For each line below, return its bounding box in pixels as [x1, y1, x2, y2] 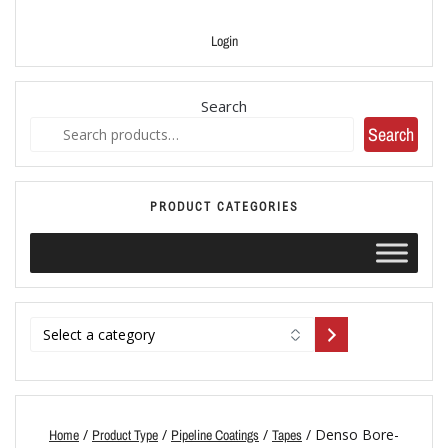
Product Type [92, 426, 158, 445]
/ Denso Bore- [302, 425, 399, 445]
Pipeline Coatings [171, 426, 259, 445]
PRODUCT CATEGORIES [149, 199, 299, 215]
